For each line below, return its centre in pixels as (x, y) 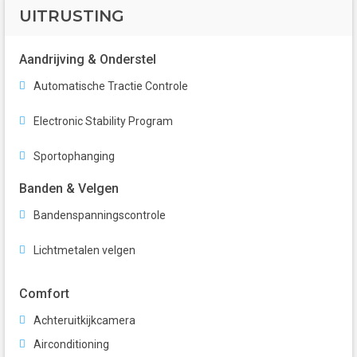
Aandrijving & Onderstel (88, 60)
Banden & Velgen (69, 189)
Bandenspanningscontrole (100, 216)
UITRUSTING (72, 16)
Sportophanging (74, 157)
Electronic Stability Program (103, 122)
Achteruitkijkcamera (84, 321)
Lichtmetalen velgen (84, 251)
